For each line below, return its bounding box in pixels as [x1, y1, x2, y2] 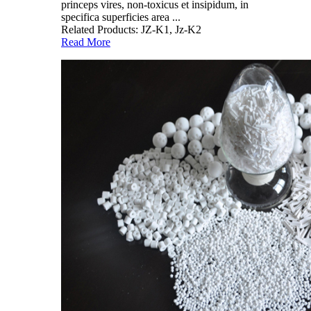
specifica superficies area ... [61, 10, 180, 23]
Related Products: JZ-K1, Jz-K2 [61, 23, 201, 35]
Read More [61, 35, 110, 48]
